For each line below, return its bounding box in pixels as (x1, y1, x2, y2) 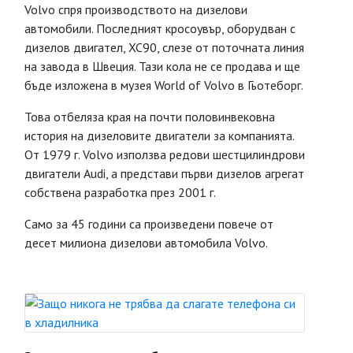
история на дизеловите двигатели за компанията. (24, 128, 294, 143)
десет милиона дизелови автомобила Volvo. (24, 235, 268, 251)
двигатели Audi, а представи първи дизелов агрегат (24, 165, 304, 181)
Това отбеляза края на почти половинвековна (24, 109, 275, 124)
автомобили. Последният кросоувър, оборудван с (24, 20, 295, 36)
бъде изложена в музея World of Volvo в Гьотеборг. (24, 77, 303, 93)
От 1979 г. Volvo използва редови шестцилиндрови (24, 147, 305, 162)
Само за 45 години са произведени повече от (24, 216, 273, 232)
